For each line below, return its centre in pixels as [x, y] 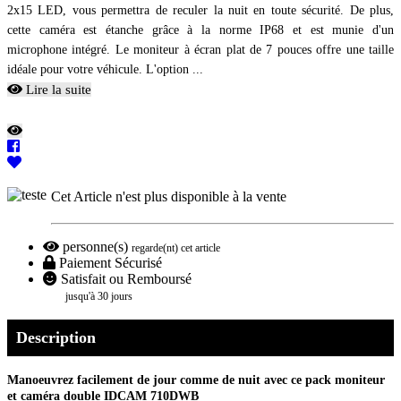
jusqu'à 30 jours [99, 297]
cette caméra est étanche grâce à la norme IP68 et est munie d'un [200, 30]
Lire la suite [57, 90]
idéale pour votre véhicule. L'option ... [105, 70]
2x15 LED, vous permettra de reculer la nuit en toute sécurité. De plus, [200, 11]
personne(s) [97, 247]
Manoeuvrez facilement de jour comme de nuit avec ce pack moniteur [196, 380]
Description [56, 338]
